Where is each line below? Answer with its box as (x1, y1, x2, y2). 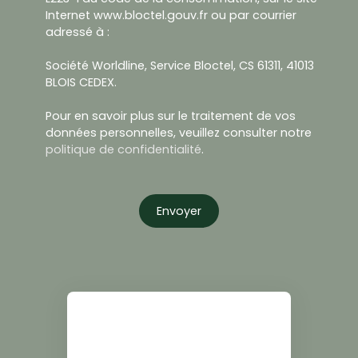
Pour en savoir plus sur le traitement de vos (46, 108, 296, 125)
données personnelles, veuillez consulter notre (46, 125, 312, 141)
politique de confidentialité (46, 141, 201, 158)
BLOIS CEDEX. (46, 74, 117, 91)
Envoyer (157, 202, 201, 219)
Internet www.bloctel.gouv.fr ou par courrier (46, 7, 296, 24)
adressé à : (46, 24, 109, 41)
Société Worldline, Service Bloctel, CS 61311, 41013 (46, 58, 314, 74)
